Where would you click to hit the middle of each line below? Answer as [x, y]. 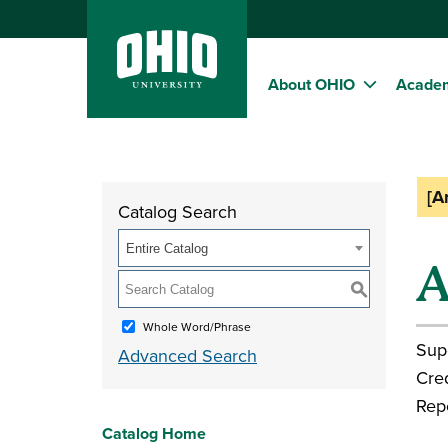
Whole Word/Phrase [197, 326]
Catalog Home [154, 433]
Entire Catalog [167, 248]
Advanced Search [187, 355]
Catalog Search [177, 211]
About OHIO [311, 85]
